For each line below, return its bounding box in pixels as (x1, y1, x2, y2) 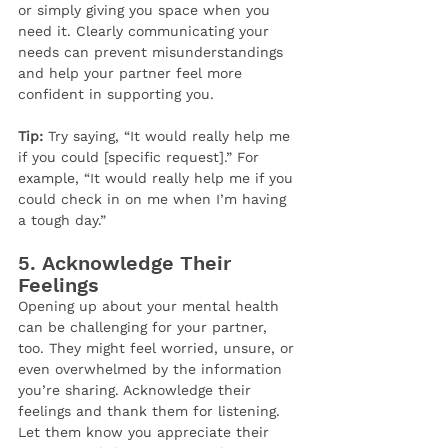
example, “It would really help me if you (18, 170, 298, 187)
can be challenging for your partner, (18, 319, 272, 336)
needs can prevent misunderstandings (18, 44, 288, 61)
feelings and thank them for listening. (18, 403, 285, 420)
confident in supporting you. (18, 86, 214, 103)
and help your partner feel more (18, 65, 247, 82)
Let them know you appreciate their (18, 424, 274, 441)
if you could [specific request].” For (18, 149, 264, 166)
